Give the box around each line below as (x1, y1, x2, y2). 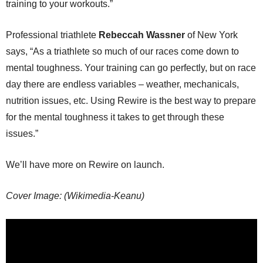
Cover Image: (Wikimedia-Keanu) (6, 191, 144, 201)
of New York (185, 30, 238, 40)
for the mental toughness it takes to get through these (6, 112, 224, 122)
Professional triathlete (6, 30, 96, 40)
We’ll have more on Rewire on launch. (6, 160, 164, 170)
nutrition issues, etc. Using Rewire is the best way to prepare (6, 96, 256, 106)
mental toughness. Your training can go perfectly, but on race (6, 63, 256, 73)
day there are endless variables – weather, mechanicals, (6, 79, 239, 89)
